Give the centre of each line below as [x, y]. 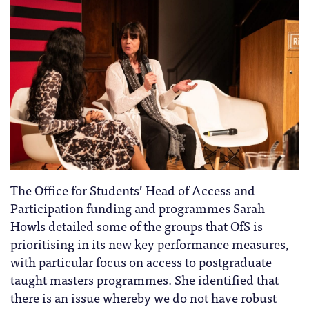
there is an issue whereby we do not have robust [143, 297]
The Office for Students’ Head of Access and [133, 189]
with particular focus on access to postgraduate [141, 261]
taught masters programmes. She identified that [144, 279]
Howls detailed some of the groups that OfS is [137, 225]
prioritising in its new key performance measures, [150, 243]
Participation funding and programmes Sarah [138, 207]
